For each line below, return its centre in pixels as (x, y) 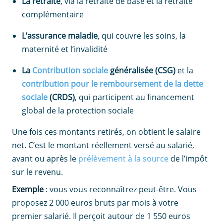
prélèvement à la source (123, 159)
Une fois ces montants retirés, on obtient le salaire (106, 132)
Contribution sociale (70, 71)
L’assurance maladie (60, 36)
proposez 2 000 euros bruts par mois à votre (95, 203)
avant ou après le (45, 159)
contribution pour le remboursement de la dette (112, 84)
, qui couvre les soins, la (142, 36)
